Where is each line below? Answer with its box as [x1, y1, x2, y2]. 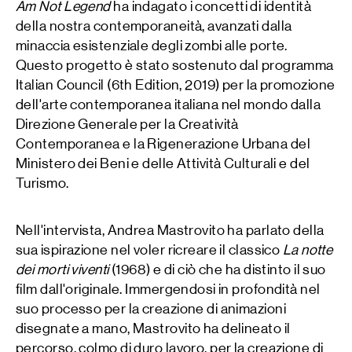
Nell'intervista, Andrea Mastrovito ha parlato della [16, 222, 324, 239]
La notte [282, 242, 333, 258]
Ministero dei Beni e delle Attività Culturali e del [16, 155, 310, 171]
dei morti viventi [16, 262, 109, 278]
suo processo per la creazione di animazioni [16, 301, 287, 317]
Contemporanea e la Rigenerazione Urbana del [16, 135, 311, 152]
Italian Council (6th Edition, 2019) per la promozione [16, 76, 335, 93]
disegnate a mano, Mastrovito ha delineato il [16, 321, 291, 337]
